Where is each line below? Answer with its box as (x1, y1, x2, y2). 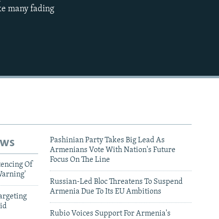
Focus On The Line (50, 156, 110, 164)
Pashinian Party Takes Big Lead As (50, 136, 165, 145)
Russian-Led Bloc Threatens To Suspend (50, 178, 183, 186)
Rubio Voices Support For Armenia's (50, 210, 171, 218)
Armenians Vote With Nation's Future (50, 146, 175, 154)
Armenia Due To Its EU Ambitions (50, 188, 161, 196)
